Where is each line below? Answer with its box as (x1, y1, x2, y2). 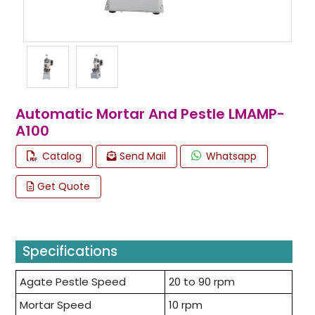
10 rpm (169, 297, 202, 312)
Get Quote (34, 179, 90, 193)
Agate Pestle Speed (20, 274, 126, 289)
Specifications (22, 241, 117, 261)
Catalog (39, 148, 82, 163)
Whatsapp (203, 148, 257, 163)
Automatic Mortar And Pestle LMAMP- (15, 103, 285, 124)
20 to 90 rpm (169, 274, 235, 289)
